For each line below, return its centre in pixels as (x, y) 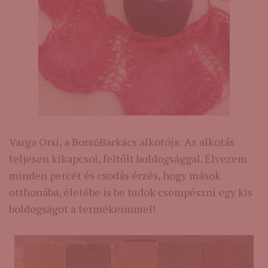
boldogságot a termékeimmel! (82, 208)
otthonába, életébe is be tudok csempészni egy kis (131, 192)
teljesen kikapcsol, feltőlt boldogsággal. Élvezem (128, 158)
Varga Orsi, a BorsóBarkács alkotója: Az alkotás (122, 141)
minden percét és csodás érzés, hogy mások (115, 175)
